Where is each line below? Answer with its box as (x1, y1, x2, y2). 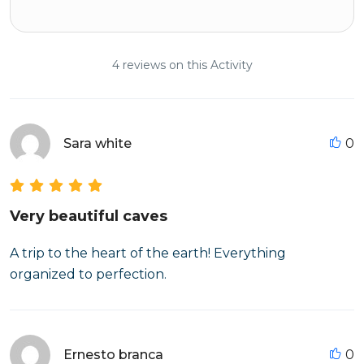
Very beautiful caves (10, 207, 167, 225)
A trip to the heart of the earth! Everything (10, 245, 286, 261)
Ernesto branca (63, 347, 163, 362)
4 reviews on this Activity (111, 58, 253, 72)
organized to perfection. (10, 266, 167, 282)
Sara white (63, 136, 132, 151)
